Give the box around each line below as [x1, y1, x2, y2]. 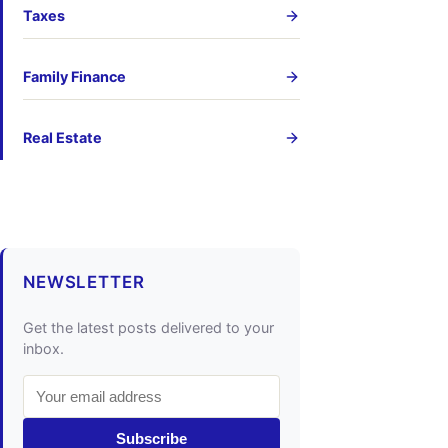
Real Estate [23, 129, 102, 147]
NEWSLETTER [23, 272, 145, 293]
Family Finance [23, 68, 126, 86]
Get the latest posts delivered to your [23, 319, 274, 337]
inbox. [23, 340, 64, 358]
